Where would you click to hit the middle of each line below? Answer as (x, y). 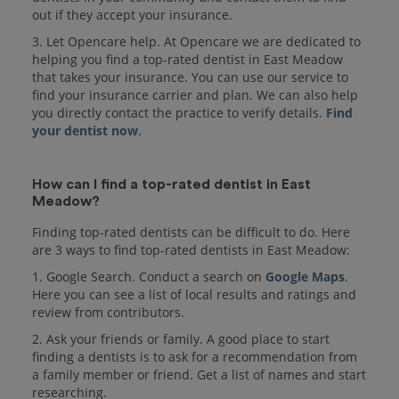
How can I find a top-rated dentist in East (171, 184)
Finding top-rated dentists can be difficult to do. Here (191, 232)
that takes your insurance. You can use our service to (190, 77)
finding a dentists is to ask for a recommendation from (195, 356)
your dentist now (85, 130)
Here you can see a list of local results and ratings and (194, 294)
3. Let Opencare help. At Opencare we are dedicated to (196, 41)
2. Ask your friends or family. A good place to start (181, 338)
